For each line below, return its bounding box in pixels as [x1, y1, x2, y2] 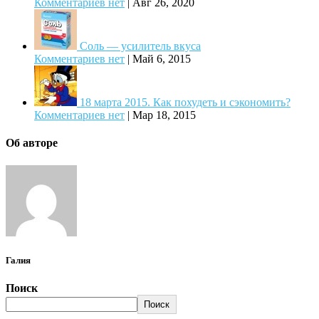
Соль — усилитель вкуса [80, 40, 201, 53]
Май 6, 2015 [132, 53, 191, 66]
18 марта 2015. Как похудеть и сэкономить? [80, 96, 291, 109]
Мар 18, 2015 [132, 109, 196, 122]
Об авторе [6, 137, 58, 150]
